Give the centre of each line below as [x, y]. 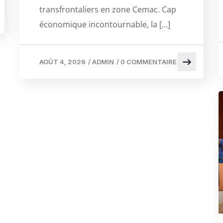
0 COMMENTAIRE [149, 61]
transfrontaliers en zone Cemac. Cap [108, 9]
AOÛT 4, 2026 [62, 61]
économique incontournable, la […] [105, 24]
